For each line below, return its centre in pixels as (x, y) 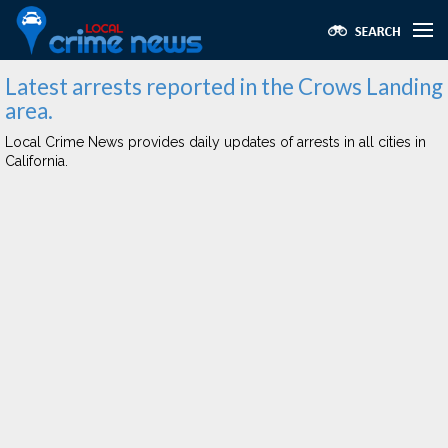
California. (36, 161)
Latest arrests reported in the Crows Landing (224, 86)
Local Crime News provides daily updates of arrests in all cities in (215, 142)
